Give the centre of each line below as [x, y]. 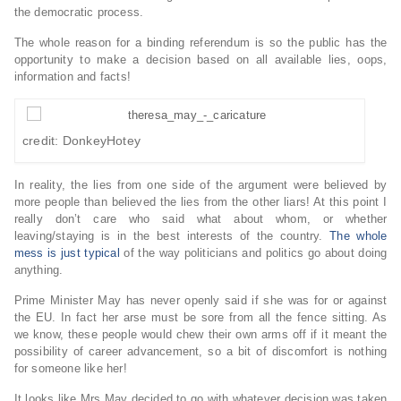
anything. [38, 270]
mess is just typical [67, 253]
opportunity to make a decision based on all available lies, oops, [200, 60]
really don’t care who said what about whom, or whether [200, 219]
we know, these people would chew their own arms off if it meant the [200, 335]
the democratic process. [79, 12]
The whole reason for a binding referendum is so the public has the [200, 43]
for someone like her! [70, 369]
